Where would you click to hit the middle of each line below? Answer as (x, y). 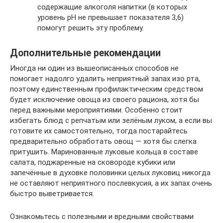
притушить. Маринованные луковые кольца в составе (104, 152)
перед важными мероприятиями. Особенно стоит (96, 110)
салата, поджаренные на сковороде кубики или (93, 162)
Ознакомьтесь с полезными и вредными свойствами (102, 216)
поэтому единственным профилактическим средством (107, 89)
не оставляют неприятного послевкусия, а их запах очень (111, 183)
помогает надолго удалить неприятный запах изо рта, (105, 78)
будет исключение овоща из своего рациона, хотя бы (105, 99)
